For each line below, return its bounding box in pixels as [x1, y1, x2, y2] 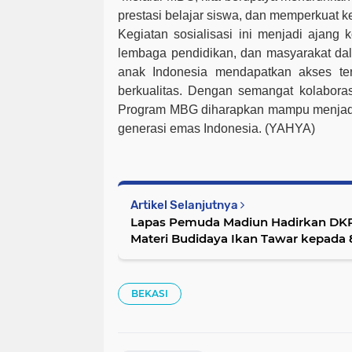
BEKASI [131, 288, 168, 300]
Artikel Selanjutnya [130, 198, 240, 213]
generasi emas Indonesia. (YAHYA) [118, 122, 315, 136]
